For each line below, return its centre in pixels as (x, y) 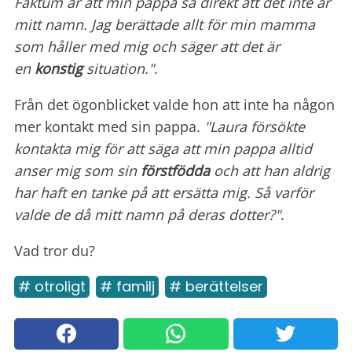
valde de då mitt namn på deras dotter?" (147, 214)
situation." (118, 68)
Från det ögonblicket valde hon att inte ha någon (174, 104)
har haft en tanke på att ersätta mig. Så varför (164, 192)
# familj (127, 286)
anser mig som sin (77, 170)
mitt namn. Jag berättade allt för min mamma (165, 24)
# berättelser (216, 286)
